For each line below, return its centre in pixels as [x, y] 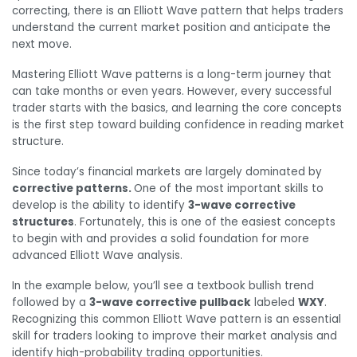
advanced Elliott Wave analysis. [97, 255]
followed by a [51, 302]
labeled [275, 302]
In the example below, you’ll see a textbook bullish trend [163, 285]
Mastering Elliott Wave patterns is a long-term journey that [172, 75]
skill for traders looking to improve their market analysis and [175, 335]
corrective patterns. [73, 188]
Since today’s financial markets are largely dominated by [167, 171]
